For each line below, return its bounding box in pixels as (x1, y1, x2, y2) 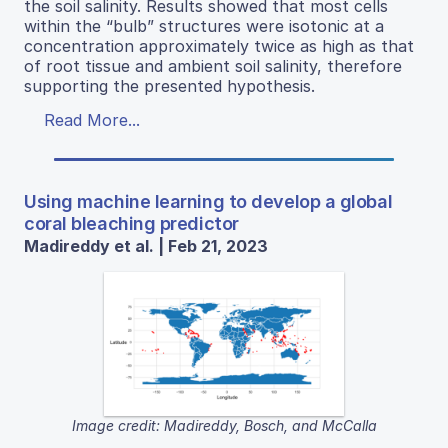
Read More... (44, 109, 140, 130)
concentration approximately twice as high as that (24, 35, 414, 56)
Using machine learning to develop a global (24, 190, 393, 212)
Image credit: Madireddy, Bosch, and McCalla (71, 416, 377, 434)
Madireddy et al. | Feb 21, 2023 (24, 235, 268, 256)
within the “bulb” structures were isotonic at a (24, 15, 384, 36)
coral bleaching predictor (24, 212, 239, 234)
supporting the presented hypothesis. (24, 75, 315, 96)
